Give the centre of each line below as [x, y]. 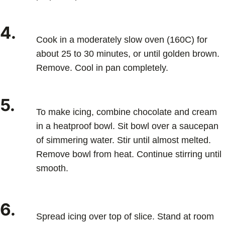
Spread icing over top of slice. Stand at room [125, 216]
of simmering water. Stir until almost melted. [124, 140]
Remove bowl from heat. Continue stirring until [129, 154]
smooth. [53, 168]
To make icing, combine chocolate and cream [127, 112]
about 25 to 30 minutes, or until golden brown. [128, 53]
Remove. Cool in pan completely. [102, 68]
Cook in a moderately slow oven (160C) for [122, 39]
